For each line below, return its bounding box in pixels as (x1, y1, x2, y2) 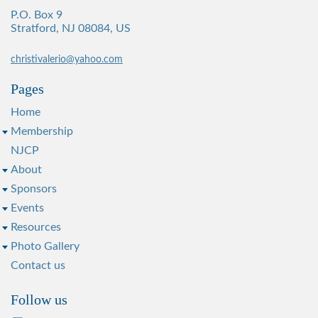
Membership (11, 125, 73, 137)
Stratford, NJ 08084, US (11, 22, 131, 34)
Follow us (11, 291, 67, 307)
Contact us (11, 259, 65, 271)
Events (11, 202, 44, 214)
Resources (11, 221, 61, 233)
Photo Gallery (11, 240, 79, 252)
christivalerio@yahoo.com (11, 54, 123, 65)
